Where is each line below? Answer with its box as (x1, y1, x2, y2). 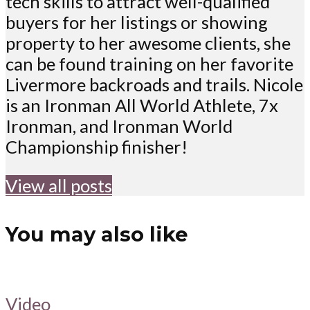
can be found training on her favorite (6, 53, 293, 75)
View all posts (6, 174, 112, 196)
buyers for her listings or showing (6, 12, 268, 33)
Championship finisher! (6, 136, 188, 158)
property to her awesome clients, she (6, 33, 291, 54)
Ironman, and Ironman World (6, 116, 232, 137)
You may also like (6, 221, 188, 246)
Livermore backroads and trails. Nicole (6, 74, 303, 95)
